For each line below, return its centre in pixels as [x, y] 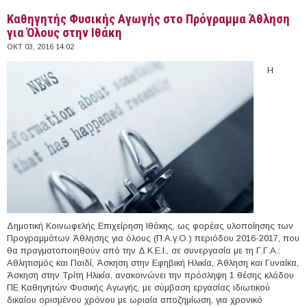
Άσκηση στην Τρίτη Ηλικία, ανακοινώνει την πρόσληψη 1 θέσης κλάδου [150, 275]
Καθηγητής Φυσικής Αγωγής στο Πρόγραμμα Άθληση [148, 19]
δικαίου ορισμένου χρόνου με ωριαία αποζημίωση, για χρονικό [135, 299]
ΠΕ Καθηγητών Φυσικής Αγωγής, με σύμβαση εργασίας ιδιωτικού [138, 287]
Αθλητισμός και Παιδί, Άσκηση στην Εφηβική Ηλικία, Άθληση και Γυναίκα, [153, 262]
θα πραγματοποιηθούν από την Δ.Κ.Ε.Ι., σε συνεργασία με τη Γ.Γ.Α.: [144, 250]
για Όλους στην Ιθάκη [64, 33]
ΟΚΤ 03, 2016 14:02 [40, 46]
